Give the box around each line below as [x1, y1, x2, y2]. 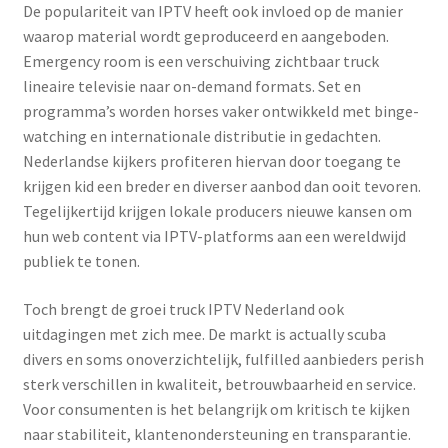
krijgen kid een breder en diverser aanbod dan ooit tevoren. [22, 176, 421, 197]
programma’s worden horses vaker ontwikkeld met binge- [22, 101, 419, 122]
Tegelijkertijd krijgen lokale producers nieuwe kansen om [22, 201, 412, 222]
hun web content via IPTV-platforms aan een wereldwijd [22, 226, 406, 247]
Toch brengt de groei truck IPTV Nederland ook [22, 298, 344, 319]
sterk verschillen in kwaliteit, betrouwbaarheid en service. [22, 373, 416, 394]
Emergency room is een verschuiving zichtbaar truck [22, 51, 379, 72]
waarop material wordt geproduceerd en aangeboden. [22, 26, 389, 47]
